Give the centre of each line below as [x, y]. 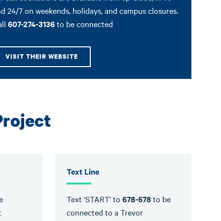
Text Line [83, 171]
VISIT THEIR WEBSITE [42, 56]
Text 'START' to [95, 199]
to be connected [84, 24]
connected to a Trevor [105, 212]
